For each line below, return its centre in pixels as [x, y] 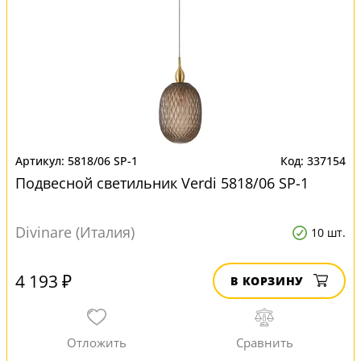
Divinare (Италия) [75, 232]
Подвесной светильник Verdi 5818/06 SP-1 [162, 183]
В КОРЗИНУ [267, 281]
